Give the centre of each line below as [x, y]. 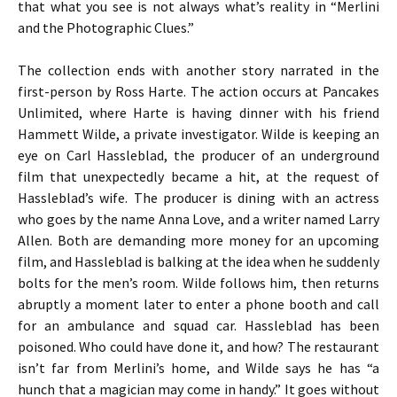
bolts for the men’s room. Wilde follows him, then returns [198, 283]
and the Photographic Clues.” [106, 27]
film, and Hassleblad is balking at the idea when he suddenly [198, 261]
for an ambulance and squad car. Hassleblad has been [198, 325]
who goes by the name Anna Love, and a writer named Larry [198, 219]
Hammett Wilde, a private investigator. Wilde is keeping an [198, 134]
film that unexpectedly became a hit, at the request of [198, 176]
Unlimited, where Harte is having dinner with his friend [198, 113]
